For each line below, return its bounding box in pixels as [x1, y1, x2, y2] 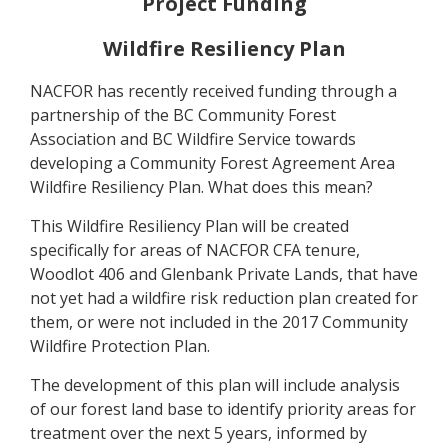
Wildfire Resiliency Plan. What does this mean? [30, 176, 373, 198]
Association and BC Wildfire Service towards [30, 128, 356, 150]
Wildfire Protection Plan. [30, 335, 210, 357]
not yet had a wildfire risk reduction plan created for [30, 287, 418, 309]
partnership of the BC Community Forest [30, 104, 336, 126]
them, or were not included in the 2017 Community [30, 311, 408, 333]
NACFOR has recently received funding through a [30, 80, 397, 102]
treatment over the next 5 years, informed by [30, 422, 367, 444]
